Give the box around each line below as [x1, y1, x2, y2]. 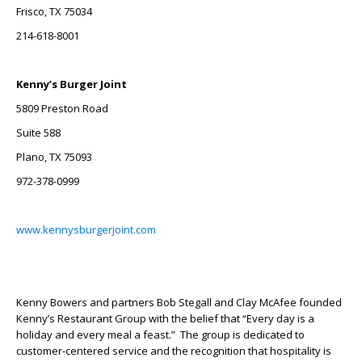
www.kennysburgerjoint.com [16, 221, 156, 237]
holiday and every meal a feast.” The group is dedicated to [16, 326, 305, 342]
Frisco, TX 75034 [16, 3, 92, 19]
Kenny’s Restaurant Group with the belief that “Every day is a [16, 310, 314, 326]
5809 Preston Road [16, 100, 108, 116]
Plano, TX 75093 [16, 149, 92, 164]
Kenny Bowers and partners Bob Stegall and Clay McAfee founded [16, 294, 342, 309]
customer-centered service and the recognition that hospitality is [16, 343, 331, 358]
